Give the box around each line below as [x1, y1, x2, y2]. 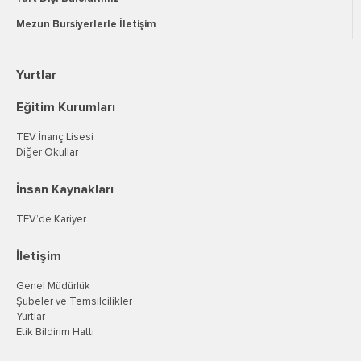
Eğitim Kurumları [16, 101, 115, 114]
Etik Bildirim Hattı [16, 327, 94, 338]
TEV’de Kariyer [16, 214, 86, 226]
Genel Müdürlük [16, 281, 90, 293]
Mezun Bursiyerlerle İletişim [16, 19, 156, 31]
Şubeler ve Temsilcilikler [16, 297, 132, 308]
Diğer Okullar [16, 147, 78, 159]
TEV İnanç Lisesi [16, 132, 93, 143]
